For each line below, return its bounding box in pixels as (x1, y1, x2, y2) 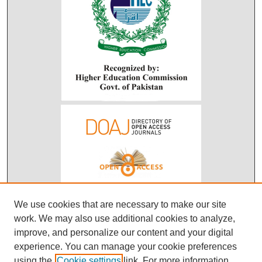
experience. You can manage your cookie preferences (14, 242, 237, 251)
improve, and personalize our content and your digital (14, 227, 233, 237)
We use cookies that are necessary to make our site (14, 199, 226, 209)
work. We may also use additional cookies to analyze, (14, 213, 235, 223)
